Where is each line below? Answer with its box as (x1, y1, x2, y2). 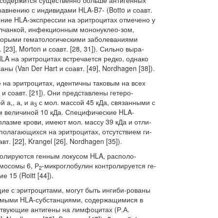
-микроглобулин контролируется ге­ (42, 161, 156, 170)
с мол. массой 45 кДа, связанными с (37, 97, 155, 107)
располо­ (107, 151, 136, 161)
